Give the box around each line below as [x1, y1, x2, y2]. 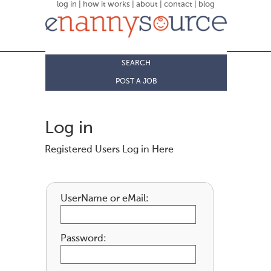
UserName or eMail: [60, 194, 149, 204]
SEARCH [122, 59, 151, 67]
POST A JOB [115, 77, 157, 85]
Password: [60, 233, 106, 244]
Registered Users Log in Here [45, 145, 174, 155]
